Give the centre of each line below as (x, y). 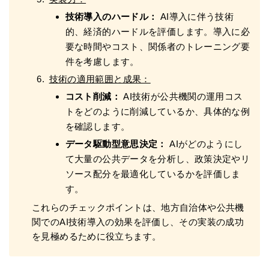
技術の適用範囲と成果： (100, 79)
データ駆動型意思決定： (116, 144)
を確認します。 (98, 126)
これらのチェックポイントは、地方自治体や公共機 (138, 207)
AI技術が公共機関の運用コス (182, 96)
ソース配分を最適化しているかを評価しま (153, 174)
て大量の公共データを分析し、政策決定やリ (158, 159)
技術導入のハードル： (111, 16)
